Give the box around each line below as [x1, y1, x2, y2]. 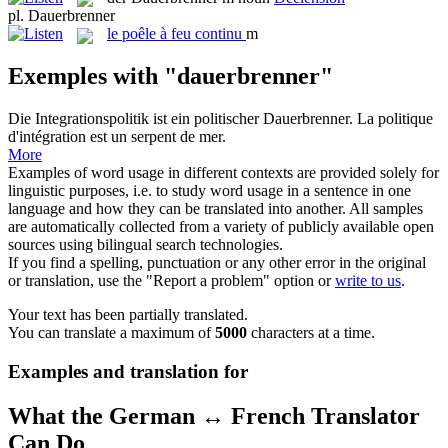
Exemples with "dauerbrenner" [8, 63, 333, 90]
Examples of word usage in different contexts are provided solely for [8, 164, 439, 182]
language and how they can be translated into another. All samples [8, 200, 423, 218]
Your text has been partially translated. [8, 306, 248, 324]
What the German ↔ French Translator [8, 402, 420, 429]
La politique [357, 110, 433, 128]
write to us [335, 272, 401, 290]
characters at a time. [247, 324, 375, 342]
